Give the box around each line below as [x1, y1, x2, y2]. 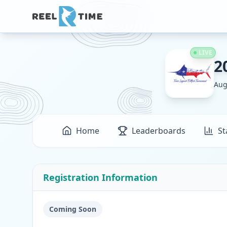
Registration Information [43, 171, 158, 183]
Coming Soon [49, 204, 96, 214]
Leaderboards [132, 125, 185, 136]
